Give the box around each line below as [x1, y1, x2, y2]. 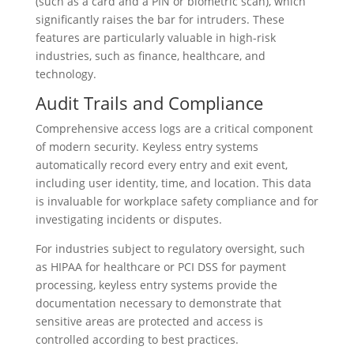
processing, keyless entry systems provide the [35, 277, 277, 293]
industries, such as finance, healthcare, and [35, 48, 265, 64]
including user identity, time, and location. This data [35, 175, 311, 191]
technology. [35, 66, 96, 82]
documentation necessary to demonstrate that [35, 296, 281, 311]
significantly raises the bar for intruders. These [35, 12, 284, 28]
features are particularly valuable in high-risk [35, 30, 276, 46]
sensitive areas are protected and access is [35, 314, 263, 330]
